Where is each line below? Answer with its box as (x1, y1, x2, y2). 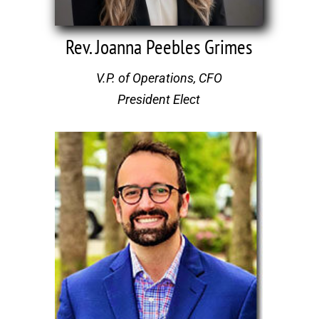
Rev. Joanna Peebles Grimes (66, 33, 253, 60)
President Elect (117, 91, 201, 107)
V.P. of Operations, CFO (95, 70, 222, 85)
